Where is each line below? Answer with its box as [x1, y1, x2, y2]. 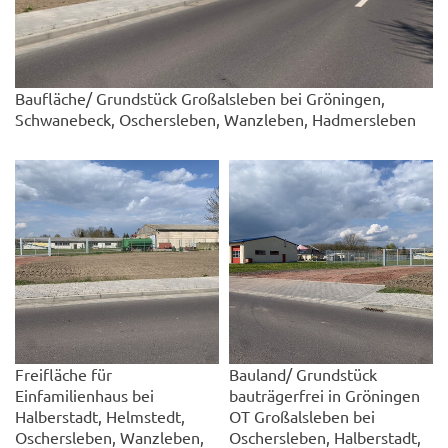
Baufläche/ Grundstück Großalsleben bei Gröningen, [15, 87, 385, 108]
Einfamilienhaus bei [15, 384, 154, 405]
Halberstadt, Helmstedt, [15, 405, 185, 426]
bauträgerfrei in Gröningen [229, 384, 420, 405]
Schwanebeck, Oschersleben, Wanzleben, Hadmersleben [15, 108, 416, 129]
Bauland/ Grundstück [229, 363, 377, 384]
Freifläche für [15, 363, 112, 384]
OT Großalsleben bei [229, 405, 375, 426]
